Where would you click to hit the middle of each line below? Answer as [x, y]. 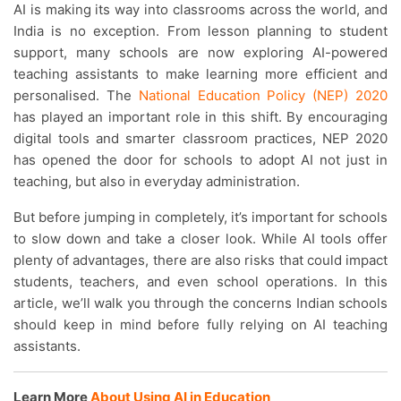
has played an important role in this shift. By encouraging [200, 117]
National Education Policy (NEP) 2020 [263, 95]
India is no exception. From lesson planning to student [200, 31]
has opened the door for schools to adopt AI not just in [200, 160]
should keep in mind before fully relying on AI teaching [200, 324]
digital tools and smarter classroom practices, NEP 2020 [200, 138]
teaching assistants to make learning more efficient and [200, 74]
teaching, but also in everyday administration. [157, 181]
